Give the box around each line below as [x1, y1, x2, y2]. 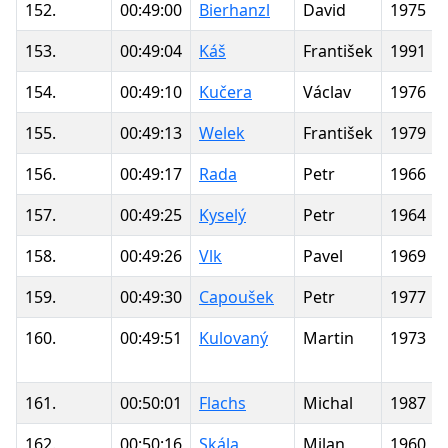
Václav [303, 80, 351, 103]
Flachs [199, 391, 246, 414]
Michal [303, 391, 353, 414]
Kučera [199, 80, 252, 103]
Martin [303, 326, 354, 349]
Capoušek [199, 285, 274, 308]
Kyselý [199, 203, 246, 226]
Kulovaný [199, 326, 268, 349]
